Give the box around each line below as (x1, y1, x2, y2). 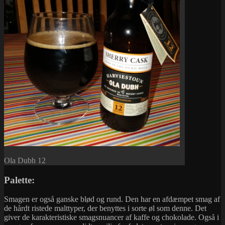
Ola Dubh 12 (4, 156, 46, 165)
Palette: (4, 174, 35, 185)
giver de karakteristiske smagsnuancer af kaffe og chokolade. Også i (4, 213, 219, 222)
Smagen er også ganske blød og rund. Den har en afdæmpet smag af (4, 195, 220, 204)
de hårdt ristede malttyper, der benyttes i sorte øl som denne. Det (4, 204, 206, 213)
